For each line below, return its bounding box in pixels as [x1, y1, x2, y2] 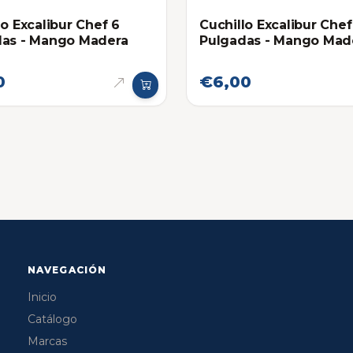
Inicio [27, 290, 57, 305]
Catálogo [27, 312, 77, 327]
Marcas [27, 334, 67, 349]
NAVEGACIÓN [27, 264, 107, 277]
